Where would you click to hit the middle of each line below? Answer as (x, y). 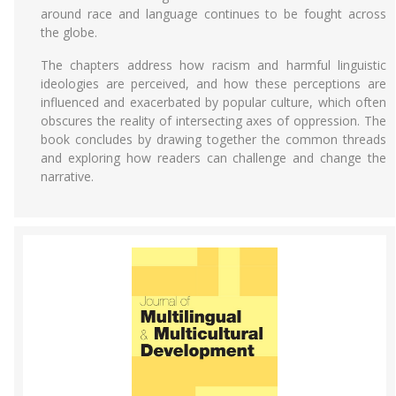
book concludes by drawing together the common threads (213, 139)
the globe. (69, 32)
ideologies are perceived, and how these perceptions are (213, 84)
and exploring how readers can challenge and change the (213, 158)
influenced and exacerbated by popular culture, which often (213, 102)
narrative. (67, 176)
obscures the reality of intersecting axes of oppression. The (213, 121)
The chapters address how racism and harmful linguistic (213, 65)
